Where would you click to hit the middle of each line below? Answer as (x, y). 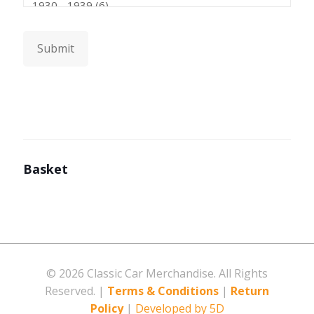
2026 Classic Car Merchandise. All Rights (163, 273)
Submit (56, 48)
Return (250, 291)
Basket (46, 169)
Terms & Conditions (163, 291)
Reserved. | (76, 291)
